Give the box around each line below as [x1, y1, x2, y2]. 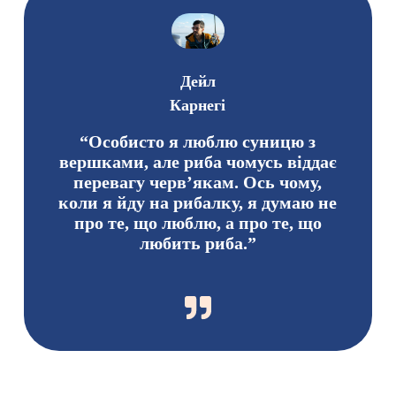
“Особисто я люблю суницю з [80, 131, 316, 151]
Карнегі [170, 96, 226, 115]
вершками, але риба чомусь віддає [58, 151, 337, 171]
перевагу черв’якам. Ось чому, [73, 171, 323, 192]
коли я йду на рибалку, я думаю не [58, 192, 338, 212]
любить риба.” [139, 232, 256, 253]
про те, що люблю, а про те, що [73, 212, 322, 232]
